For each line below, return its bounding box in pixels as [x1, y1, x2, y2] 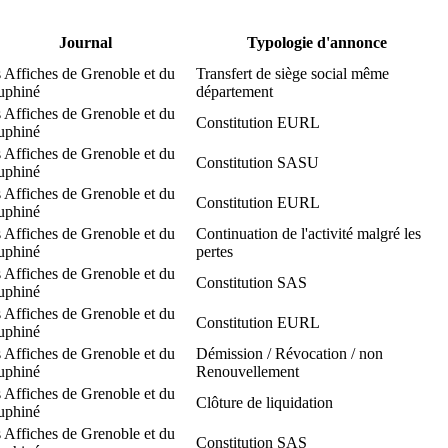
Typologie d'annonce [246, 33, 387, 51]
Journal [58, 33, 112, 51]
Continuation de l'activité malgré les [196, 224, 421, 242]
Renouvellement [196, 362, 299, 380]
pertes [196, 242, 233, 260]
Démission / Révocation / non [196, 344, 383, 362]
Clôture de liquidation [196, 393, 333, 411]
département [196, 82, 273, 100]
